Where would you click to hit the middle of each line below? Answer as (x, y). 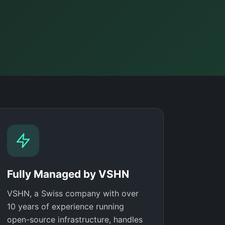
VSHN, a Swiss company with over (73, 194)
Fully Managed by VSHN (68, 174)
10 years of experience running (65, 207)
